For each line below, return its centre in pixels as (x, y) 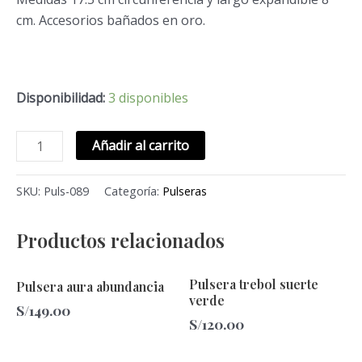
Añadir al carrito (141, 145)
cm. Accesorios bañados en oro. (111, 20)
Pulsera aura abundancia (90, 287)
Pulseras (185, 191)
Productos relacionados (120, 240)
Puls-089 (66, 191)
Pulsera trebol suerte (254, 284)
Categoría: (133, 191)
